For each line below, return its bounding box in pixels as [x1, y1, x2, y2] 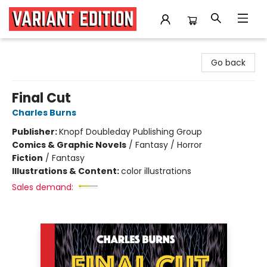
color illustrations [121, 165, 191, 177]
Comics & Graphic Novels [12, 139, 126, 151]
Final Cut [12, 89, 71, 107]
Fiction [12, 152, 43, 164]
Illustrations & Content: [12, 165, 121, 177]
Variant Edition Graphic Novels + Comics [9, 44, 175, 55]
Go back [211, 57, 246, 69]
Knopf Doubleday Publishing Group [59, 126, 202, 138]
